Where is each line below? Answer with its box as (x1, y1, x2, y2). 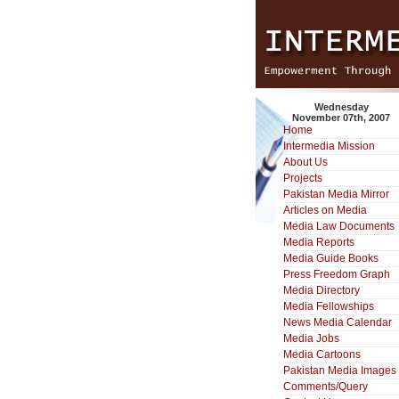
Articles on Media (283, 204, 367, 216)
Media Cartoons (283, 348, 361, 361)
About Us (283, 156, 328, 168)
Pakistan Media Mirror (283, 188, 389, 200)
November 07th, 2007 (292, 112, 390, 123)
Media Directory (283, 284, 360, 297)
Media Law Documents (283, 220, 395, 232)
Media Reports (283, 236, 354, 248)
